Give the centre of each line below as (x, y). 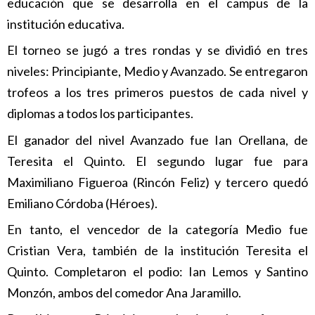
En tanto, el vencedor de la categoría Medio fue (157, 229)
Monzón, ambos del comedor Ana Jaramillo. (124, 292)
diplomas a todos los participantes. (100, 114)
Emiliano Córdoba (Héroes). (82, 203)
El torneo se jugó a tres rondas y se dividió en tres (157, 50)
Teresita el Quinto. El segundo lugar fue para (157, 161)
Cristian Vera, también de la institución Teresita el (157, 250)
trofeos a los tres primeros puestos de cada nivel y (157, 92)
